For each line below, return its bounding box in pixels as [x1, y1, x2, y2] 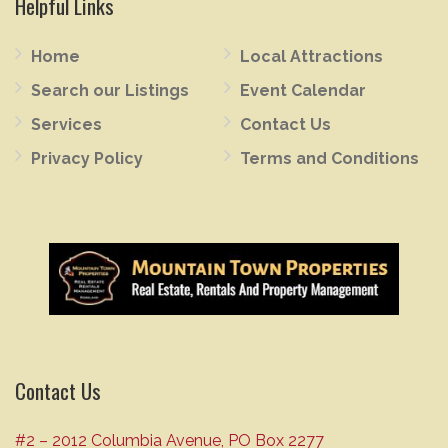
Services [31, 115, 102, 134]
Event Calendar [240, 81, 366, 100]
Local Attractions [240, 47, 383, 66]
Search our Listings [31, 81, 189, 100]
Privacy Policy [31, 149, 143, 168]
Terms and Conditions [240, 149, 419, 168]
